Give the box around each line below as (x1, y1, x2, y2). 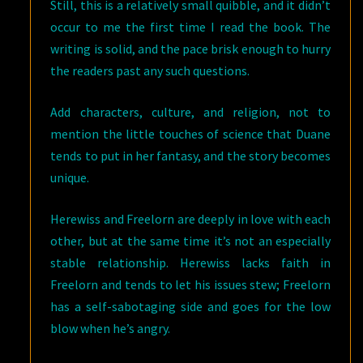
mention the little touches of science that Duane (50, 126, 331, 142)
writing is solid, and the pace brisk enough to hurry (50, 41, 331, 57)
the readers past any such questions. (50, 62, 250, 79)
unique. (50, 169, 90, 186)
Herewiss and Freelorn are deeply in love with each (50, 211, 331, 227)
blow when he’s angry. (50, 320, 171, 336)
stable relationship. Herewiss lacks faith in (50, 254, 331, 271)
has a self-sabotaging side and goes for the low (50, 298, 331, 314)
